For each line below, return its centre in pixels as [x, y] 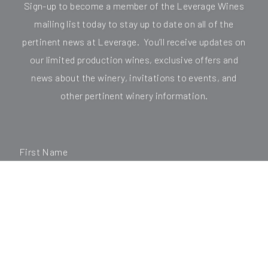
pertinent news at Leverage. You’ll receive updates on [134, 41]
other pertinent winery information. [134, 95]
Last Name [43, 209]
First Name [43, 151]
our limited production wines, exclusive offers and [134, 59]
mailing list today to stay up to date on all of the [134, 23]
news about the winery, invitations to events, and [134, 77]
